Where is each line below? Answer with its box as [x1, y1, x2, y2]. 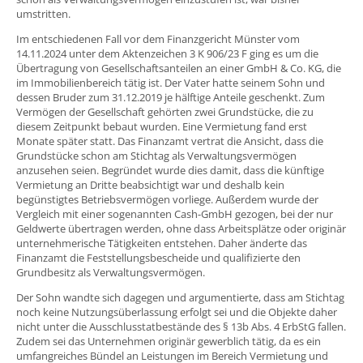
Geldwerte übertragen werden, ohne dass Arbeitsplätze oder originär [16, 221, 346, 237]
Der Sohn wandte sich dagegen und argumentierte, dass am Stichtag [16, 290, 344, 305]
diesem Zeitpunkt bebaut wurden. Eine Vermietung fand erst [16, 119, 307, 135]
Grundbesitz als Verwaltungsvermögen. [16, 265, 205, 280]
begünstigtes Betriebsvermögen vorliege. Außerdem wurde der [16, 192, 318, 207]
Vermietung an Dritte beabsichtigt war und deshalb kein [16, 177, 284, 193]
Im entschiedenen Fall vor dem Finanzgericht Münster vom [16, 32, 300, 47]
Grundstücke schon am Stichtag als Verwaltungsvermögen [16, 148, 297, 164]
